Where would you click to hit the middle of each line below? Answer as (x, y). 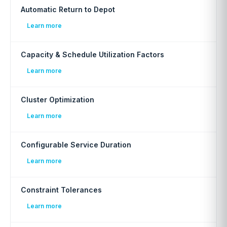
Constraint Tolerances (61, 190)
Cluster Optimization (58, 100)
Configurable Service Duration (76, 145)
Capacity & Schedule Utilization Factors (92, 54)
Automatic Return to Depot (68, 9)
